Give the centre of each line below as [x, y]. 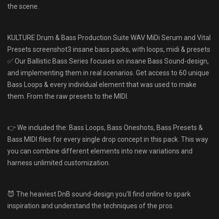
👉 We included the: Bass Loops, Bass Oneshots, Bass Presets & [105, 127]
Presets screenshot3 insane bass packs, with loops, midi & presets [109, 49]
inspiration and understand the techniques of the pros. [91, 206]
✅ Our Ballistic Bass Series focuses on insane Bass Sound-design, [108, 61]
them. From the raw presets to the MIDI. [68, 96]
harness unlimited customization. [59, 163]
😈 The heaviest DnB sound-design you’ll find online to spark [99, 194]
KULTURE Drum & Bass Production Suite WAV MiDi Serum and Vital [109, 37]
